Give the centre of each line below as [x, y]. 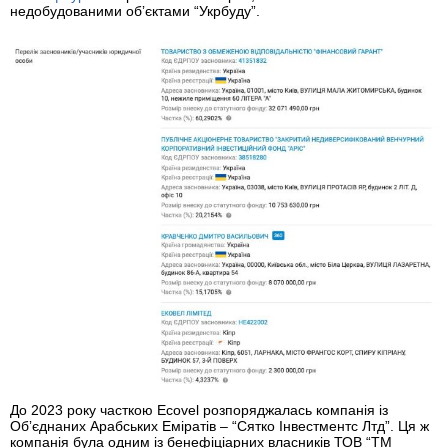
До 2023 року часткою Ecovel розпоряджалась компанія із [199, 410]
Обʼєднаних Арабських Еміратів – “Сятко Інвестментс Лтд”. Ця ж [219, 426]
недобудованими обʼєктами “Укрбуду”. [135, 11]
